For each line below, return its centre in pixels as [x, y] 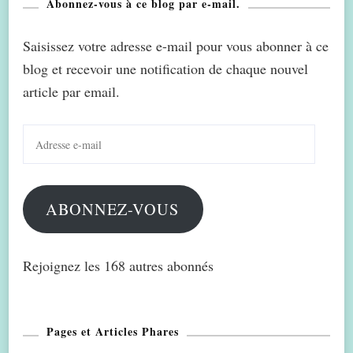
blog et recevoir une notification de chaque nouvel [165, 69]
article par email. [71, 92]
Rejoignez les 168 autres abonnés [118, 266]
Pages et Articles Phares [113, 332]
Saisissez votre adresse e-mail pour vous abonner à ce [176, 46]
